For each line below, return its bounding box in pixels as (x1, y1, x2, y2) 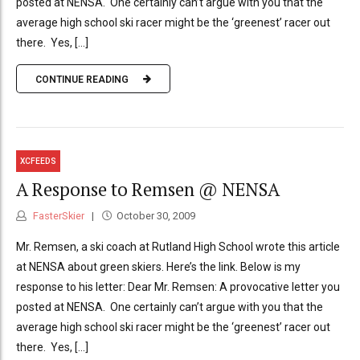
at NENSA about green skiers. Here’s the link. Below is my (16, 260, 301, 273)
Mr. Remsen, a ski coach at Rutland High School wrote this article (16, 239, 340, 253)
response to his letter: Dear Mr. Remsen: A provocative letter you (16, 280, 340, 293)
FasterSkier (31, 209, 84, 222)
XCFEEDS (20, 156, 57, 166)
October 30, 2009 (116, 209, 195, 222)
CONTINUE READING (35, 73, 129, 85)
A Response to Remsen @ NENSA (16, 178, 280, 202)
